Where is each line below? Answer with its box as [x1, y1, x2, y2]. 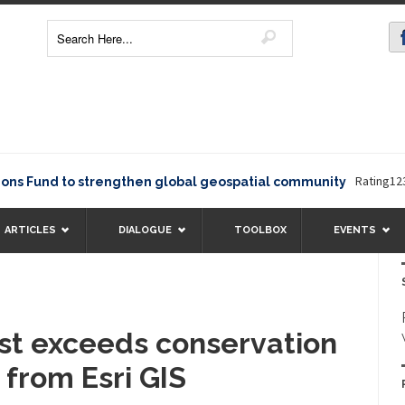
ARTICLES [5, 223, 57, 236]
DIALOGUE [118, 223, 173, 236]
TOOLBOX [234, 223, 287, 236]
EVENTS [334, 223, 377, 236]
